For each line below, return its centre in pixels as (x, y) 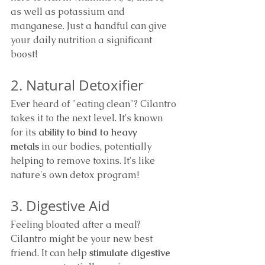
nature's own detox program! (75, 175)
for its (25, 132)
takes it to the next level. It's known (88, 118)
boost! (24, 54)
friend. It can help (50, 253)
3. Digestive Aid (60, 206)
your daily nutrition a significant (83, 40)
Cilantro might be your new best (83, 239)
